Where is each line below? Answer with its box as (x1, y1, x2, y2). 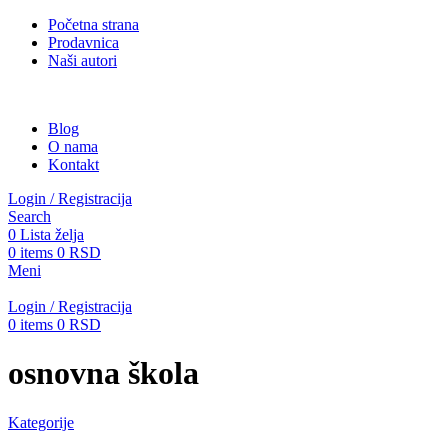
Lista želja (20, 226, 84, 243)
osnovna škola (8, 355, 199, 392)
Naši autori (48, 52, 117, 69)
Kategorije (8, 413, 74, 431)
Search (8, 208, 51, 225)
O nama (48, 138, 98, 155)
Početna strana (48, 16, 139, 33)
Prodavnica (48, 34, 119, 51)
